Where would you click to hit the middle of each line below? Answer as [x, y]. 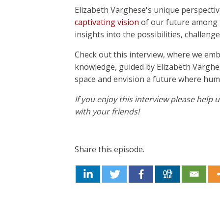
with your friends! [107, 111]
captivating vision [107, 22]
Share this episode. [110, 149]
